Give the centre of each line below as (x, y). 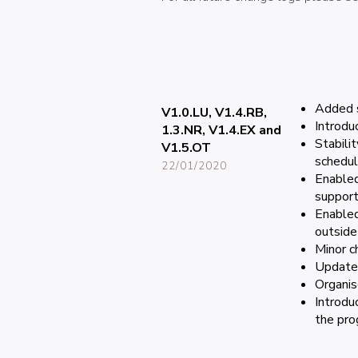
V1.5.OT (186, 148)
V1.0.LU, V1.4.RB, (214, 113)
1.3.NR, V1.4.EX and (221, 131)
